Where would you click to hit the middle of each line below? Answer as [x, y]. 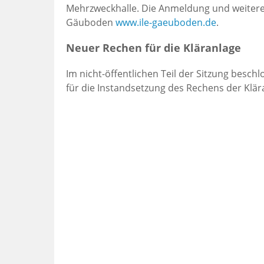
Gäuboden [91, 23]
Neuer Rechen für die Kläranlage [154, 48]
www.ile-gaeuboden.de [166, 23]
